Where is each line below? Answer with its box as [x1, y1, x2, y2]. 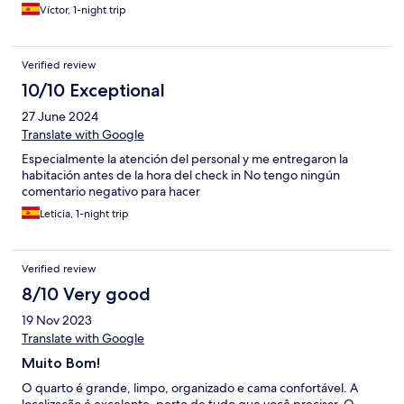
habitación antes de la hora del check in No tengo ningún [22, 167, 340, 184]
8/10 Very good [22, 283, 151, 306]
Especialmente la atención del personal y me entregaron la [22, 151, 348, 168]
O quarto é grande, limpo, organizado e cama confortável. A [22, 380, 358, 397]
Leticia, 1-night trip [40, 207, 129, 222]
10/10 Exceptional [22, 79, 165, 102]
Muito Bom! [22, 354, 100, 372]
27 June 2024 [22, 108, 98, 125]
